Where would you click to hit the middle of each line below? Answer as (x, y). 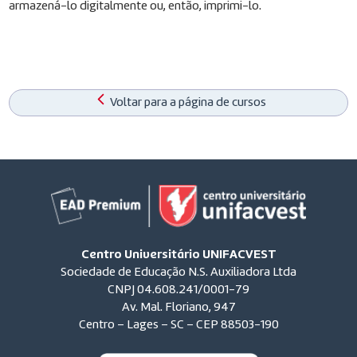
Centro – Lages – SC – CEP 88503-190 (178, 325)
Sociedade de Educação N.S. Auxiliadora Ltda (178, 272)
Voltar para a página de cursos (188, 102)
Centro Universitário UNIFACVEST (178, 255)
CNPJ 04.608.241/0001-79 (178, 290)
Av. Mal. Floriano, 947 (178, 307)
